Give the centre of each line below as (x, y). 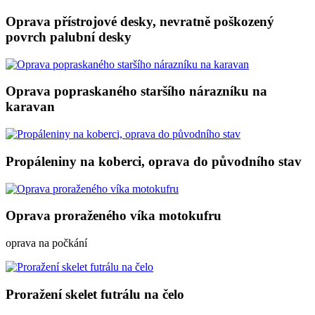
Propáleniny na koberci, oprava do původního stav (154, 161)
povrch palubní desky (69, 37)
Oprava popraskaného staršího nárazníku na (136, 91)
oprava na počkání (46, 243)
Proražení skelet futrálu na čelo (95, 294)
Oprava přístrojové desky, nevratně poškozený (140, 21)
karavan (30, 107)
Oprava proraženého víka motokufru (114, 216)
